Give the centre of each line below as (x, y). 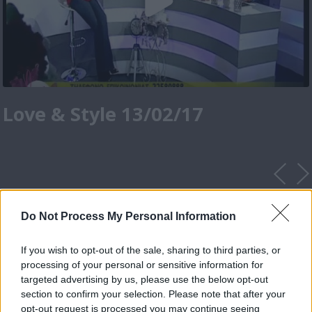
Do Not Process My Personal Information (128, 216)
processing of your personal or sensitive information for (142, 264)
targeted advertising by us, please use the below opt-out (145, 279)
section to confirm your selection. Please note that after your (153, 294)
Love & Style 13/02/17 (103, 114)
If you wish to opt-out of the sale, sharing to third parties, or (151, 250)
